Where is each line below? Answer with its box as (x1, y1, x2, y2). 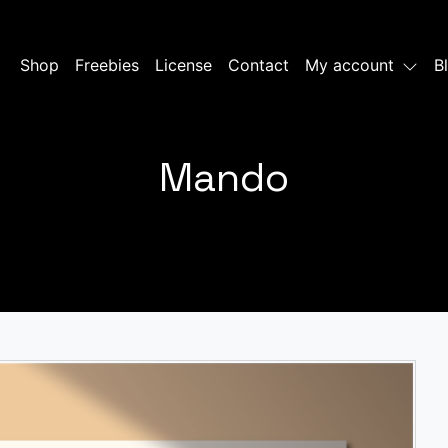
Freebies (74, 55, 139, 76)
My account (304, 55, 394, 76)
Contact (227, 55, 289, 76)
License (154, 55, 212, 76)
